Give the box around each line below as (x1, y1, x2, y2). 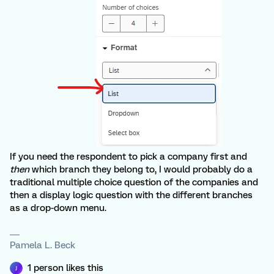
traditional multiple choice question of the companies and (10, 177, 258, 188)
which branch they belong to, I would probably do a (29, 164, 253, 175)
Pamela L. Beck (10, 240, 75, 251)
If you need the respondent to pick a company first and (10, 151, 247, 162)
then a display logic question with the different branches (10, 190, 253, 201)
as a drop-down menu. (10, 202, 106, 213)
